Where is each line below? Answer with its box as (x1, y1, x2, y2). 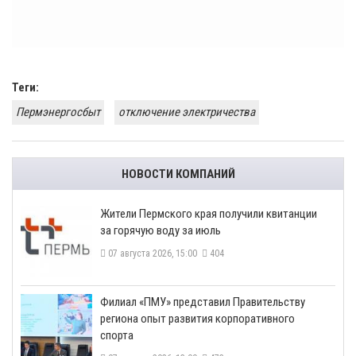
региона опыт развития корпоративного (100, 311, 295, 327)
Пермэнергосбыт (16, 105, 100, 120)
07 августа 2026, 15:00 (106, 248, 202, 260)
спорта (100, 328, 133, 343)
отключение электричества (118, 105, 255, 120)
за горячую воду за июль (100, 223, 221, 238)
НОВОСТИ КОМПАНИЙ (121, 167, 235, 182)
